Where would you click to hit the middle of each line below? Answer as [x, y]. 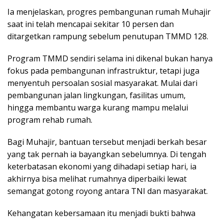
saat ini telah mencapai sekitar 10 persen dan [91, 24]
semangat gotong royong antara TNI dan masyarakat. [108, 191]
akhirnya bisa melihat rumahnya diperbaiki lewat [97, 179]
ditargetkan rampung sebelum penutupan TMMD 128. [108, 36]
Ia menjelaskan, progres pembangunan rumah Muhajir [109, 12]
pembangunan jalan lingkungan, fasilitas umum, [96, 95]
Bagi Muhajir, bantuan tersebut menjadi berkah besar [107, 142]
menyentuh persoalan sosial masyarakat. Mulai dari [102, 83]
